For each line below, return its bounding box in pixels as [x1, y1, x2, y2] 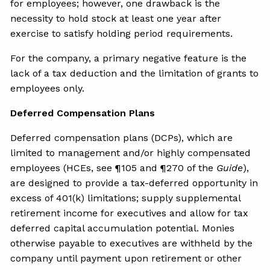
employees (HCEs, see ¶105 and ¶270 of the [10, 162, 217, 174]
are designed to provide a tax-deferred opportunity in [10, 177, 259, 189]
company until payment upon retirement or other [10, 252, 242, 264]
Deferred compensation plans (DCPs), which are [10, 131, 233, 143]
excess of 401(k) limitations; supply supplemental [10, 192, 241, 204]
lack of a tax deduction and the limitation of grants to [10, 67, 259, 79]
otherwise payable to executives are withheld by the [10, 237, 253, 249]
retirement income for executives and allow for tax [10, 207, 249, 219]
